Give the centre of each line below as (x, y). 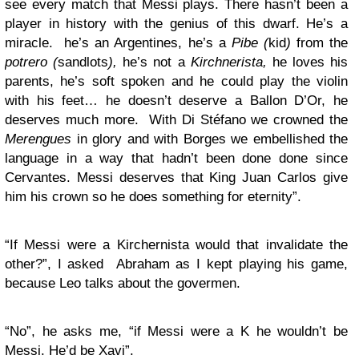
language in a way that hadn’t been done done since (176, 158)
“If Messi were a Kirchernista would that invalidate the (176, 245)
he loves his (310, 62)
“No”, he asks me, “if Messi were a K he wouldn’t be (176, 331)
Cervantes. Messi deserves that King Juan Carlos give (176, 177)
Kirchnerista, (231, 62)
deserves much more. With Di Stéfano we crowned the (176, 120)
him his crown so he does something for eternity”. (153, 197)
